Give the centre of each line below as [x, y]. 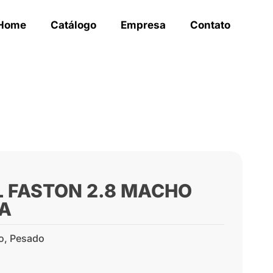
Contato [210, 25]
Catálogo [73, 25]
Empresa [143, 25]
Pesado [27, 238]
